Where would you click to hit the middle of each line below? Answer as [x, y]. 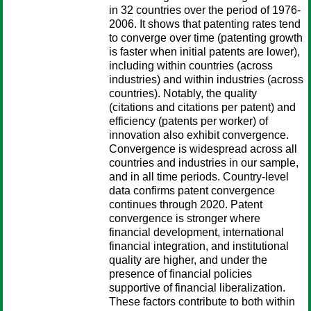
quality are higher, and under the [188, 260]
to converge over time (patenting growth [206, 38]
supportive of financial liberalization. [197, 288]
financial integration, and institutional [199, 246]
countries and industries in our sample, [204, 163]
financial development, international [196, 232]
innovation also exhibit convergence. [199, 135]
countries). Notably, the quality [183, 93]
